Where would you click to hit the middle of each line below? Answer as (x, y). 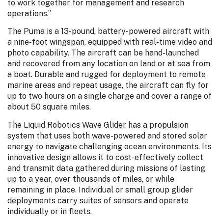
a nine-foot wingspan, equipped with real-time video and (110, 42)
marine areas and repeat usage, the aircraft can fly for (108, 85)
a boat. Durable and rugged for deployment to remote (107, 75)
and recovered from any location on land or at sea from (109, 64)
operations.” (29, 13)
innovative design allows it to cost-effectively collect (105, 157)
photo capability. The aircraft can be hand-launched (103, 53)
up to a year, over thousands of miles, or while (91, 179)
